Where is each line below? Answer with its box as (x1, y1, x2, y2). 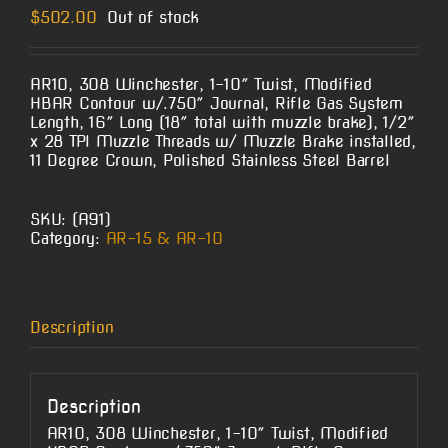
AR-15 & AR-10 (105, 229, 223, 249)
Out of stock (107, 8, 200, 28)
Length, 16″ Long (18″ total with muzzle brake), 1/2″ (30, 113, 415, 133)
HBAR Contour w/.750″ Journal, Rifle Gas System (30, 94, 403, 114)
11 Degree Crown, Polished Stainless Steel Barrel (30, 151, 390, 171)
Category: (30, 229, 106, 249)
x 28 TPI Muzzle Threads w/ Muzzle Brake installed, (30, 132, 417, 152)
